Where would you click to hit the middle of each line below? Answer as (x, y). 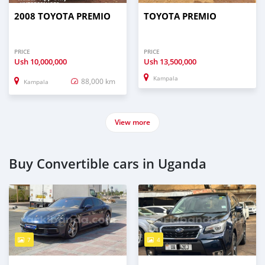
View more (132, 122)
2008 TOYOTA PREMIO (62, 17)
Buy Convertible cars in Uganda (108, 164)
